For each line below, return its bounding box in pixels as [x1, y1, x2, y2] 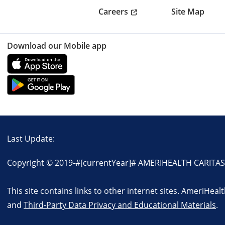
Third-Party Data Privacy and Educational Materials [24, 199, 216, 210]
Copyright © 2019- [7, 157, 75, 168]
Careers [98, 6, 128, 17]
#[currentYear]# [75, 157, 136, 168]
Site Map [171, 6, 204, 18]
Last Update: [7, 133, 57, 144]
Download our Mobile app [7, 40, 106, 51]
